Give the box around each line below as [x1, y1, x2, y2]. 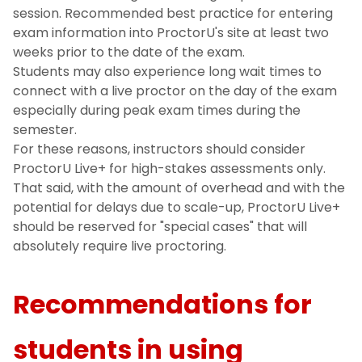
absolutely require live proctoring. [13, 237, 226, 256]
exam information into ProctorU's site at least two [13, 23, 329, 43]
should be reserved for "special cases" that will [13, 217, 307, 237]
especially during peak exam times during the [13, 101, 301, 120]
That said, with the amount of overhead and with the [13, 179, 345, 198]
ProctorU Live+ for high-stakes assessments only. [13, 159, 326, 179]
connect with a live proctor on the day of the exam [13, 82, 337, 101]
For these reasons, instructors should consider [13, 140, 305, 159]
